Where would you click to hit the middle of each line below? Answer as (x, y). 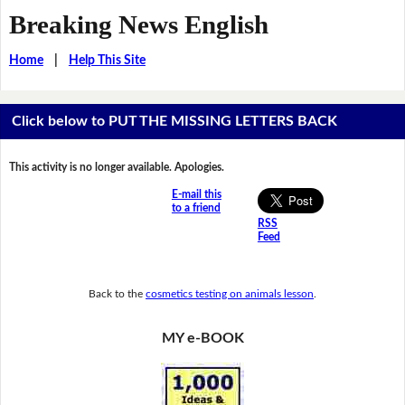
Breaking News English (138, 24)
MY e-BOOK (202, 339)
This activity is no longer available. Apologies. (116, 168)
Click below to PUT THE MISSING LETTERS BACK (175, 122)
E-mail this (196, 195)
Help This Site (107, 60)
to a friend (196, 208)
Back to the (117, 293)
